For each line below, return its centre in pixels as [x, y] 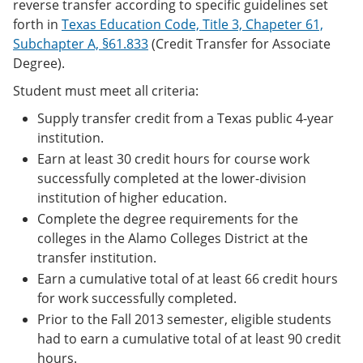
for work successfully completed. [137, 298]
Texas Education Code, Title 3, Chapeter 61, [192, 24]
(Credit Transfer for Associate [239, 43]
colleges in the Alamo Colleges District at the [173, 238]
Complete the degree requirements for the [168, 218]
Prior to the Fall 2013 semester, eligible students [184, 319]
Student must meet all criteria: [106, 90]
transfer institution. [97, 257]
